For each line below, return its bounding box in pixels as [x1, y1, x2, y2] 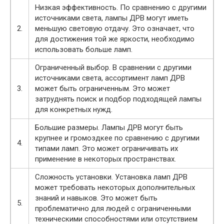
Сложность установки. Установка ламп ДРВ [35, 172, 187, 182]
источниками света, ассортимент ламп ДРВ [35, 73, 185, 83]
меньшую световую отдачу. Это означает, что [35, 24, 194, 33]
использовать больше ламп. [35, 45, 132, 54]
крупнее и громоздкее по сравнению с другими [35, 133, 199, 143]
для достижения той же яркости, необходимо [35, 34, 194, 44]
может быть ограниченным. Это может [35, 84, 170, 93]
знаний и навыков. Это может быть [35, 193, 157, 203]
